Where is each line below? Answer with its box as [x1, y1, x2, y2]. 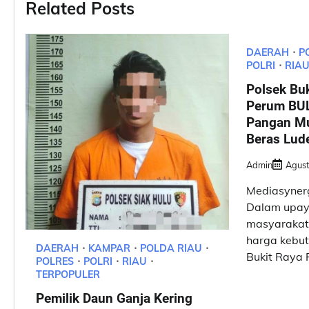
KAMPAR [88, 242, 130, 255]
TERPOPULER [36, 268, 100, 281]
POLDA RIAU [140, 242, 202, 255]
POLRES [36, 255, 74, 268]
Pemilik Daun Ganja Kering [36, 290, 192, 306]
